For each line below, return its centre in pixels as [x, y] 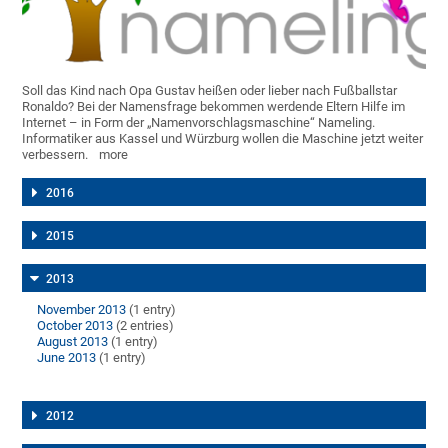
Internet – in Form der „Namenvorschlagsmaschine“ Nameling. [199, 122]
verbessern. [55, 154]
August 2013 [73, 341]
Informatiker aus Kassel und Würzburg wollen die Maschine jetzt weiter [223, 138]
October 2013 [75, 325]
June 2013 [67, 357]
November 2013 [82, 309]
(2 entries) [144, 325]
